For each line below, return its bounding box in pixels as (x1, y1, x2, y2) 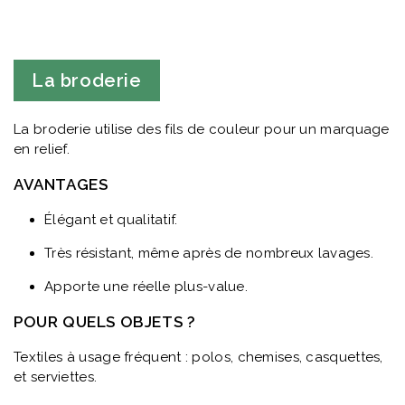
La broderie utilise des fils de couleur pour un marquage (14, 120, 390, 137)
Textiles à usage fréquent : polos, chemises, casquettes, (14, 348, 383, 365)
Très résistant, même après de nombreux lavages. (44, 244, 374, 261)
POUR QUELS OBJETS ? (14, 312, 196, 331)
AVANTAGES (14, 174, 108, 193)
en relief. (14, 140, 70, 157)
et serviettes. (14, 368, 98, 385)
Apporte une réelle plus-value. (44, 278, 248, 295)
